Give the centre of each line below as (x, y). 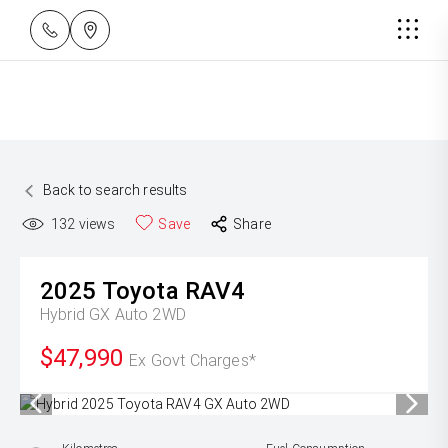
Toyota (140, 291)
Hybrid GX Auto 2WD (113, 314)
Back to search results (115, 190)
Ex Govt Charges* (192, 360)
